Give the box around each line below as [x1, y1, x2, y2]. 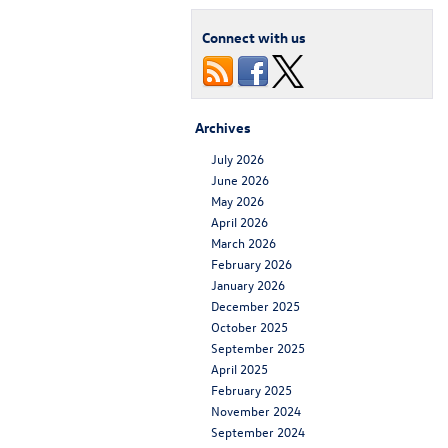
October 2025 [211, 318, 288, 336]
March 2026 [211, 234, 276, 252]
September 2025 [211, 339, 305, 357]
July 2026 [211, 150, 264, 168]
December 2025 [211, 297, 300, 315]
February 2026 [211, 255, 292, 273]
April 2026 [211, 213, 268, 231]
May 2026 [211, 192, 264, 210]
